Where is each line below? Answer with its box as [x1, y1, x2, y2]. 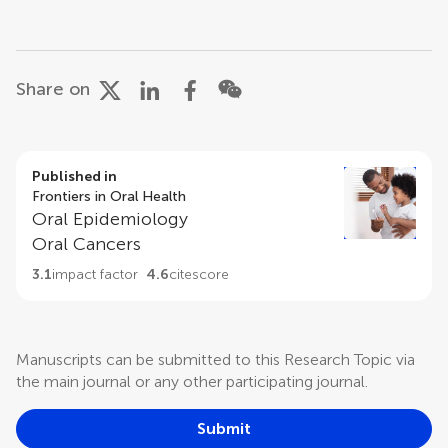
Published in [32, 168, 117, 185]
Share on [16, 78, 90, 100]
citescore [169, 266, 229, 283]
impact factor [52, 266, 138, 283]
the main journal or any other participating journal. [16, 372, 368, 391]
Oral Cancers [32, 233, 141, 255]
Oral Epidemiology [32, 208, 188, 230]
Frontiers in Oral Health [32, 188, 186, 205]
